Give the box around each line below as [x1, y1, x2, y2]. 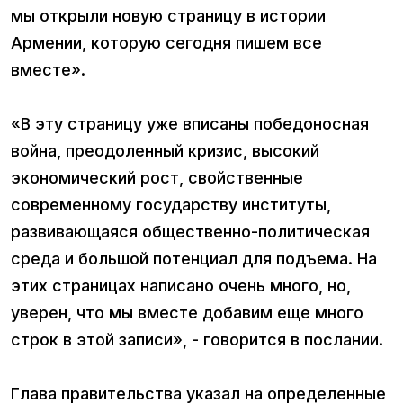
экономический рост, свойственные [11, 168, 303, 188]
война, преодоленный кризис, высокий [11, 141, 319, 161]
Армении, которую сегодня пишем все [11, 33, 322, 53]
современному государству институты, [11, 195, 331, 215]
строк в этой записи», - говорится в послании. [11, 330, 383, 350]
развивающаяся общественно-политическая [11, 222, 370, 242]
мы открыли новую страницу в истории [11, 6, 326, 26]
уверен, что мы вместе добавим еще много [11, 303, 363, 323]
